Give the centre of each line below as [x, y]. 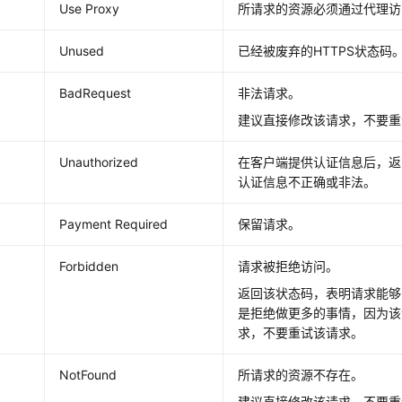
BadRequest [96, 93]
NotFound [88, 375]
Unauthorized [99, 162]
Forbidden [89, 266]
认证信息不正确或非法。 [307, 182]
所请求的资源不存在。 [301, 375]
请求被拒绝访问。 [288, 266]
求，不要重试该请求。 [301, 332]
